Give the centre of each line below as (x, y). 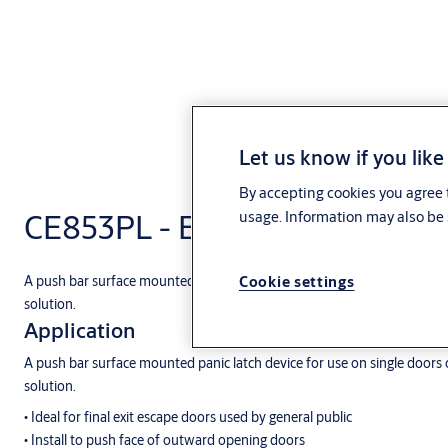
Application (80, 330)
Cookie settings (297, 281)
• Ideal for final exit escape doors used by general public (188, 417)
